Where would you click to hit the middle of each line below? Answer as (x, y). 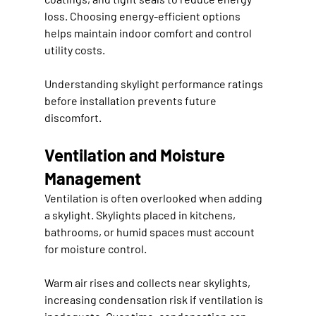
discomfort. (73, 117)
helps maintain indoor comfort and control (149, 32)
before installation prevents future (131, 100)
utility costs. (74, 49)
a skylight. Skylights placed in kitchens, (141, 214)
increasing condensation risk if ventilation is (154, 299)
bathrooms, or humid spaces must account (150, 231)
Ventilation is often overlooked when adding (154, 197)
